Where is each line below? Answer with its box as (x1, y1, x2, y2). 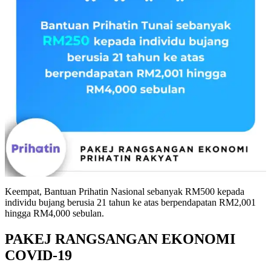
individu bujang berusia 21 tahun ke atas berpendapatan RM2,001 (5, 197, 256, 208)
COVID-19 (5, 247, 72, 264)
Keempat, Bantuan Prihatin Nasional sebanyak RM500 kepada (5, 186, 244, 197)
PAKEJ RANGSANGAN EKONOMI (5, 231, 235, 247)
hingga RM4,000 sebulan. (5, 208, 104, 219)
